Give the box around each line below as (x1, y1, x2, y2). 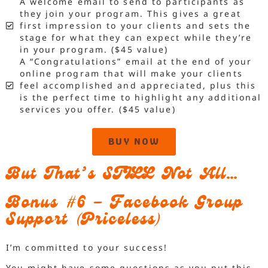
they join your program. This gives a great (19, 8, 241, 20)
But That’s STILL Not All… (6, 163, 239, 188)
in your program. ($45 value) (19, 44, 169, 56)
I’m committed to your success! (6, 242, 167, 254)
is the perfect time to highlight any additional (19, 92, 262, 103)
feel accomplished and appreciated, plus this (19, 80, 256, 92)
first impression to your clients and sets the (19, 20, 251, 32)
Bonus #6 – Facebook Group (6, 192, 243, 217)
